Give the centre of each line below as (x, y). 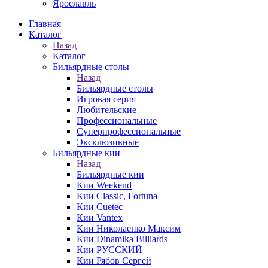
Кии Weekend (104, 185)
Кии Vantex (100, 217)
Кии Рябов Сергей (114, 261)
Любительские (106, 110)
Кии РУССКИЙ (109, 250)
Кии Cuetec (100, 207)
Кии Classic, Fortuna (117, 196)
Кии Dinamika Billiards (122, 239)
